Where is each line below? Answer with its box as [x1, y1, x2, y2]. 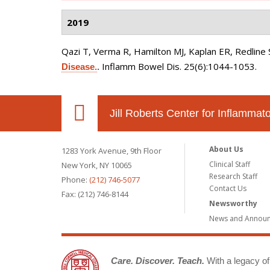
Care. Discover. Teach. [111, 255, 204, 266]
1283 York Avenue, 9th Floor [61, 145, 162, 156]
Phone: [61, 174, 89, 185]
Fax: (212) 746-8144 [61, 189, 128, 199]
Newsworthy [209, 198, 258, 209]
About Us [209, 144, 244, 154]
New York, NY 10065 [61, 160, 132, 171]
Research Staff [209, 171, 258, 181]
